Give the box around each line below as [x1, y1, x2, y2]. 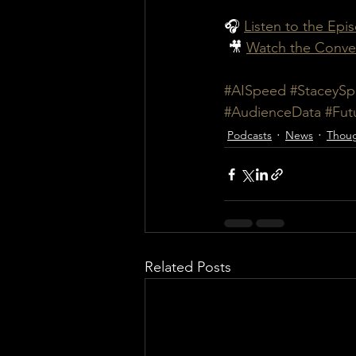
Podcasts [227, 127, 272, 142]
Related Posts [145, 258, 231, 277]
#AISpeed [224, 82, 286, 100]
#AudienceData [224, 103, 321, 122]
